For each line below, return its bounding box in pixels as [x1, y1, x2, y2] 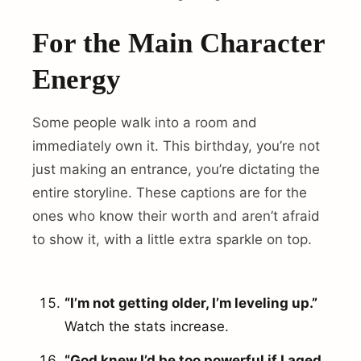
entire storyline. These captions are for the [32, 185, 307, 201]
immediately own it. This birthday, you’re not [32, 138, 320, 155]
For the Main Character [32, 27, 325, 60]
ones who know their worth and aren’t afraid [32, 208, 320, 225]
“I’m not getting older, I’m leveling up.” [64, 294, 317, 311]
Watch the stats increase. [64, 317, 229, 334]
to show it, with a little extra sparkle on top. [32, 231, 312, 248]
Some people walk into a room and [32, 114, 257, 131]
